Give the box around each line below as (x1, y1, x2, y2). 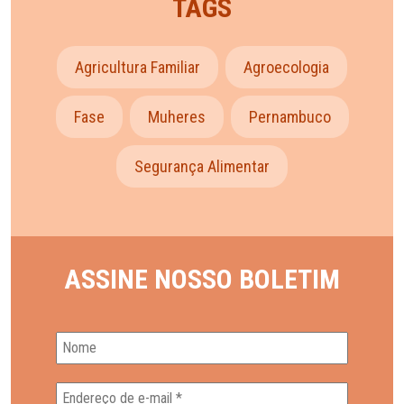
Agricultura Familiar (75, 57, 200, 77)
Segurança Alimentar (134, 156, 270, 176)
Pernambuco (248, 106, 331, 126)
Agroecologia (243, 57, 329, 77)
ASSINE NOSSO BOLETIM (64, 262, 340, 295)
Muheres (147, 106, 206, 126)
